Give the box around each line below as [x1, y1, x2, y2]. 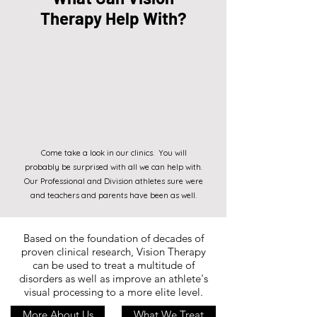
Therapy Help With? [40, 8, 187, 28]
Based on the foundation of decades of [23, 231, 204, 245]
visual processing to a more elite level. [23, 285, 203, 299]
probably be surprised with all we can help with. [25, 162, 202, 172]
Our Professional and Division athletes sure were [24, 176, 203, 186]
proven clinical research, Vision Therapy [21, 245, 206, 258]
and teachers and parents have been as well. [30, 190, 197, 200]
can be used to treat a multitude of [32, 258, 195, 272]
